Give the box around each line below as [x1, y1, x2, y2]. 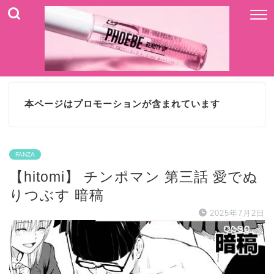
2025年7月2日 [210, 208, 265, 218]
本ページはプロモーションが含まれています [24, 98, 220, 109]
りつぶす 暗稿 [9, 187, 104, 203]
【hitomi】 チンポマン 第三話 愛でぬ [9, 168, 258, 185]
